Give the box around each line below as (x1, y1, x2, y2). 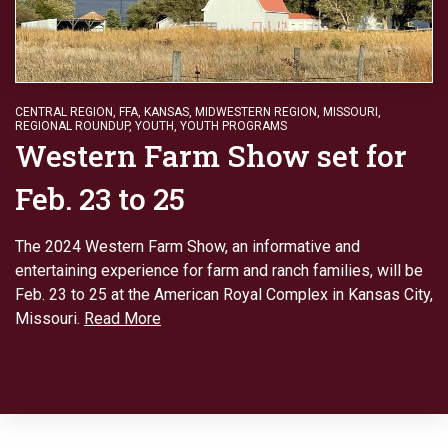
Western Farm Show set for (15, 136, 407, 176)
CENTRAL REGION (15, 105, 113, 120)
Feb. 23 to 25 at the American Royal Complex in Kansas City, (15, 285, 433, 305)
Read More (84, 309, 161, 329)
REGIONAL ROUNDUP (15, 119, 129, 134)
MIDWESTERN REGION (195, 105, 317, 120)
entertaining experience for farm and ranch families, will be (15, 261, 423, 281)
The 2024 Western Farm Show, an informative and (15, 237, 360, 257)
